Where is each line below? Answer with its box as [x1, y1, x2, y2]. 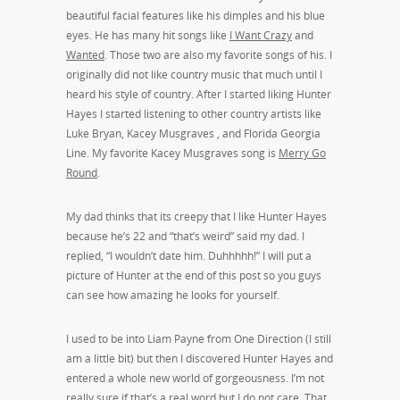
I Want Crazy [229, 28, 292, 43]
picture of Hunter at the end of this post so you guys [66, 268, 321, 283]
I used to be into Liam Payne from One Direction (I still [66, 331, 331, 346]
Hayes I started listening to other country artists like [66, 106, 321, 121]
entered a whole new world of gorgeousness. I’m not [66, 371, 324, 386]
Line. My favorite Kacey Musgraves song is [66, 146, 279, 161]
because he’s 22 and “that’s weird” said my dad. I [66, 229, 304, 244]
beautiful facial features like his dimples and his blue [66, 8, 325, 23]
